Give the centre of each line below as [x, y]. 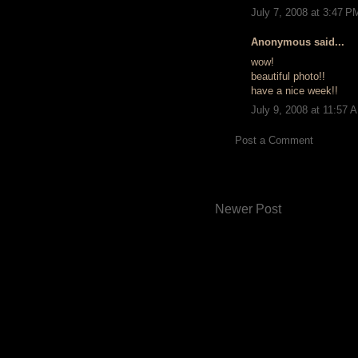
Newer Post [248, 209]
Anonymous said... [298, 42]
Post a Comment [274, 140]
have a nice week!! [294, 90]
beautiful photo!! [288, 76]
